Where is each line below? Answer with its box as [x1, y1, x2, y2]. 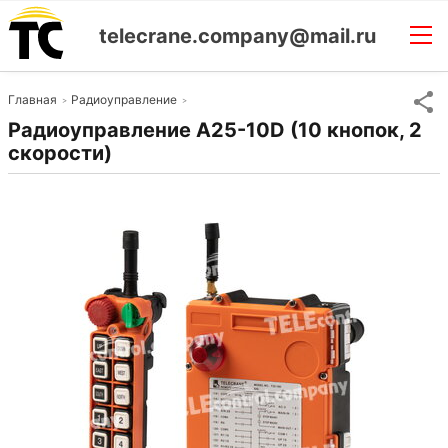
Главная [8, 91, 57, 107]
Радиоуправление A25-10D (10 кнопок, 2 [8, 118, 422, 143]
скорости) [8, 141, 112, 166]
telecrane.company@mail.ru [98, 23, 376, 48]
